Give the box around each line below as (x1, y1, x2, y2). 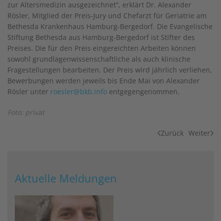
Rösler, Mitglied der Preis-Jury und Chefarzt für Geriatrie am (7, 11, 207, 20)
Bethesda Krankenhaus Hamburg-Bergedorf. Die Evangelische (7, 22, 213, 31)
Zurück (161, 128, 184, 138)
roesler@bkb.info (50, 87, 107, 96)
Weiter (188, 128, 210, 138)
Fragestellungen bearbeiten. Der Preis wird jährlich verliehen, (7, 65, 212, 74)
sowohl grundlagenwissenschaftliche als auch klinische (7, 54, 190, 64)
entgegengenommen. (107, 87, 180, 96)
